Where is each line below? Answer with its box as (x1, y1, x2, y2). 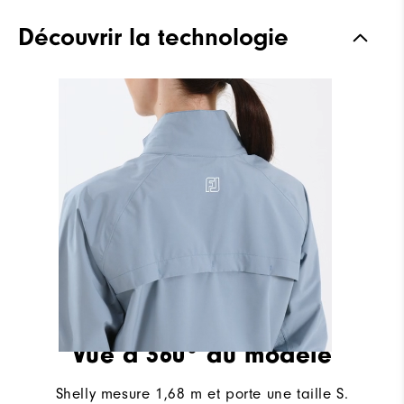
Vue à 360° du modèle (71, 339, 333, 369)
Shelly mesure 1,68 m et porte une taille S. (55, 384, 349, 402)
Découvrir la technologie (18, 22, 289, 51)
